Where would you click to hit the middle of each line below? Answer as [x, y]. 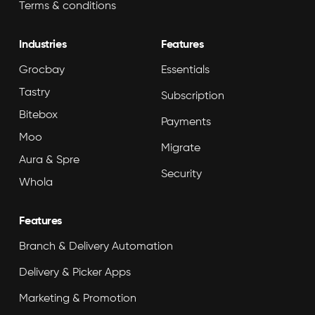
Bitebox [39, 116]
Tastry [35, 93]
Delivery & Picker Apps [75, 273]
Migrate [181, 149]
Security [181, 175]
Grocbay [42, 71]
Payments [186, 123]
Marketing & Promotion [78, 299]
